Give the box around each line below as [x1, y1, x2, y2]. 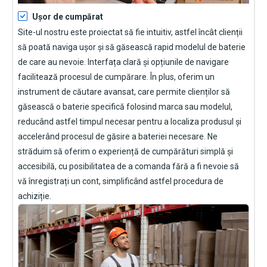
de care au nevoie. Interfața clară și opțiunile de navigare [18, 57, 229, 67]
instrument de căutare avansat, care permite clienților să [18, 87, 230, 97]
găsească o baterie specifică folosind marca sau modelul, [18, 102, 232, 112]
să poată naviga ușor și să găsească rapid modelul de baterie [18, 42, 246, 52]
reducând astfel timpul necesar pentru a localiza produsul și [18, 117, 241, 127]
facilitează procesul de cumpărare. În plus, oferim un [18, 72, 215, 82]
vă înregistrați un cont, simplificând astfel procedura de [18, 176, 223, 187]
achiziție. [18, 191, 51, 201]
